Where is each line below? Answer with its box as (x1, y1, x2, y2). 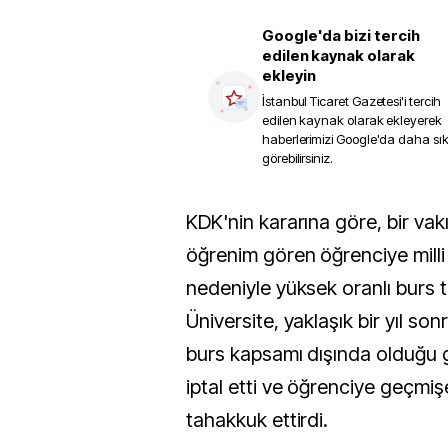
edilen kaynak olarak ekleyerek (262, 112, 442, 128)
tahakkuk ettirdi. (186, 408, 329, 432)
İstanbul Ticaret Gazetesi (262, 93, 402, 109)
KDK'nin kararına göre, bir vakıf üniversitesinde (186, 210, 198, 234)
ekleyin (262, 66, 316, 85)
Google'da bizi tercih (262, 26, 420, 45)
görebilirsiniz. (262, 150, 333, 166)
